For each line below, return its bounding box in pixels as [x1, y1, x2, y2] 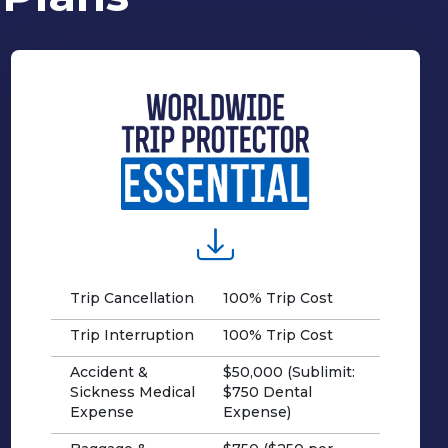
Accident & [69, 362, 148, 381]
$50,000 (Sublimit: [222, 362, 355, 381]
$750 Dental [222, 382, 312, 401]
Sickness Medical [69, 382, 195, 401]
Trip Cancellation [69, 288, 194, 307]
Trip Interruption [69, 325, 194, 344]
